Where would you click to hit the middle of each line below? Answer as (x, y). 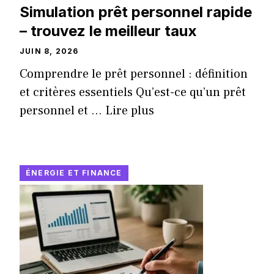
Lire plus (130, 111)
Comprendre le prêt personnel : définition (134, 74)
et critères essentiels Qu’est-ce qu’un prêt (133, 93)
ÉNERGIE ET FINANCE (74, 173)
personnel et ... (62, 111)
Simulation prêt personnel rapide (136, 12)
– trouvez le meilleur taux (108, 31)
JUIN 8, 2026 (49, 51)
